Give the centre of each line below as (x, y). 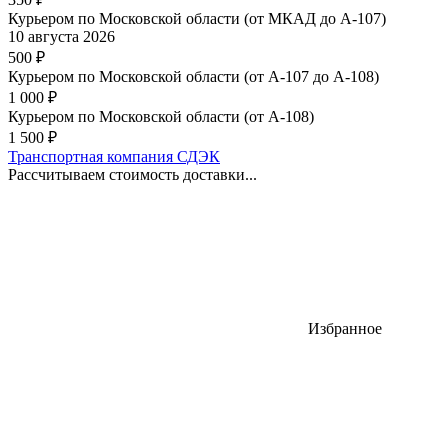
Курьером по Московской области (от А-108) (161, 116)
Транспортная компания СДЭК (114, 156)
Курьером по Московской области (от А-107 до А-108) (193, 76)
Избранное (345, 328)
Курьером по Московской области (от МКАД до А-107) (197, 18)
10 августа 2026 (61, 36)
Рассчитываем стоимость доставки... (132, 174)
